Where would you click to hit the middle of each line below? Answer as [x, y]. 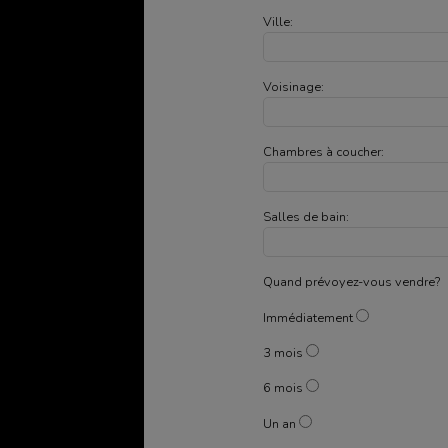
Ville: [278, 21]
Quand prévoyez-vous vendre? [352, 282]
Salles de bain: [306, 217]
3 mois [283, 352]
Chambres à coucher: [324, 151]
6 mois [283, 388]
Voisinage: [294, 86]
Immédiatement [308, 317]
